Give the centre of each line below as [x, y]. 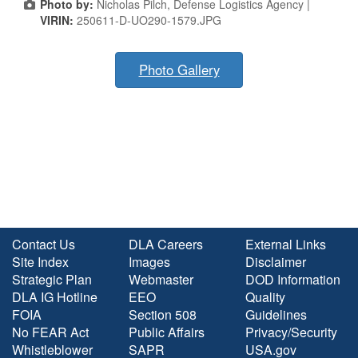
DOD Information [293, 279]
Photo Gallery [179, 69]
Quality [265, 296]
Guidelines [276, 314]
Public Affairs [167, 332]
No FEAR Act [50, 332]
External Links [286, 244]
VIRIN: [58, 20]
